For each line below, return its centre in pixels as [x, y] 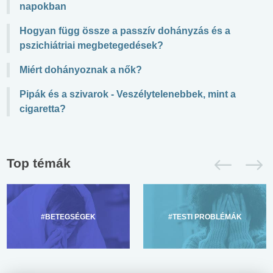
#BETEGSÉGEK [68, 217]
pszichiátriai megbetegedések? [91, 45]
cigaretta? [43, 108]
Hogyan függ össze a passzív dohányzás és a [125, 30]
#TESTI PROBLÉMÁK [205, 217]
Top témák [39, 163]
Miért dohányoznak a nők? [81, 69]
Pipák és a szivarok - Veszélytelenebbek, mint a [128, 94]
